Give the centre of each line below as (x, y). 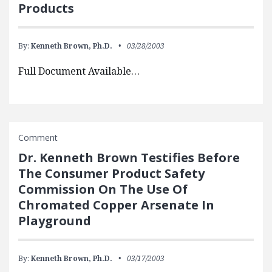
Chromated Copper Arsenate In (116, 205)
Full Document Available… (79, 71)
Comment (38, 138)
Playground (55, 221)
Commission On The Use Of (103, 189)
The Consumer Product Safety (111, 173)
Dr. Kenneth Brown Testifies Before (129, 158)
